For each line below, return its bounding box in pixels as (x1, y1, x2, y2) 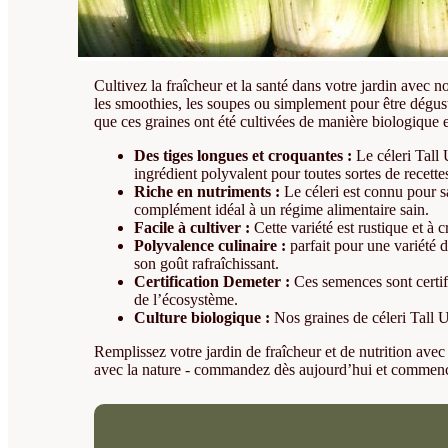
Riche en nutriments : (134, 183, 281, 201)
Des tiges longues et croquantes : (134, 147, 353, 165)
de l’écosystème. (134, 291, 239, 309)
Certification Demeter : (134, 273, 291, 291)
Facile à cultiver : (134, 219, 251, 237)
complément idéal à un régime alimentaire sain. (134, 201, 430, 219)
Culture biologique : (134, 309, 271, 327)
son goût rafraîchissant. (134, 255, 280, 273)
